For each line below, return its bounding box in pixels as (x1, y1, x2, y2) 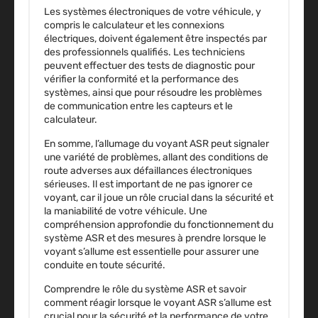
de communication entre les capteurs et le (44, 100, 233, 113)
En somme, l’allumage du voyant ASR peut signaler (44, 138, 269, 150)
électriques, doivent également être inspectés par (44, 33, 267, 45)
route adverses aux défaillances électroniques (44, 165, 252, 177)
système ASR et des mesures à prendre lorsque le (44, 232, 266, 245)
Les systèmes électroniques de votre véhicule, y (44, 6, 261, 18)
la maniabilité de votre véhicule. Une (44, 205, 207, 218)
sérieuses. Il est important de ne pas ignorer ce (44, 178, 253, 191)
